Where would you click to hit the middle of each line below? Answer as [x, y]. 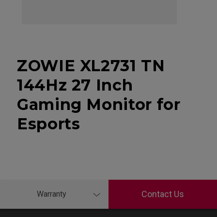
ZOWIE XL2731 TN [91, 65]
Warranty [51, 194]
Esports [49, 124]
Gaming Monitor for [99, 104]
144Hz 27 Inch [75, 85]
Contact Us [163, 194]
